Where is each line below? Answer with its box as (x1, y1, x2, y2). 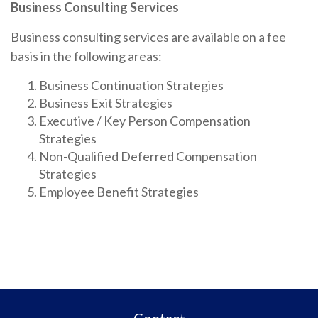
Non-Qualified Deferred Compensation (39, 148, 257, 165)
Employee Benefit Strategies (39, 184, 199, 200)
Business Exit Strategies (39, 95, 172, 111)
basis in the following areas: (11, 48, 162, 65)
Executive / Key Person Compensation (39, 113, 251, 129)
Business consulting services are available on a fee (11, 29, 286, 45)
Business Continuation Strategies (39, 77, 224, 94)
